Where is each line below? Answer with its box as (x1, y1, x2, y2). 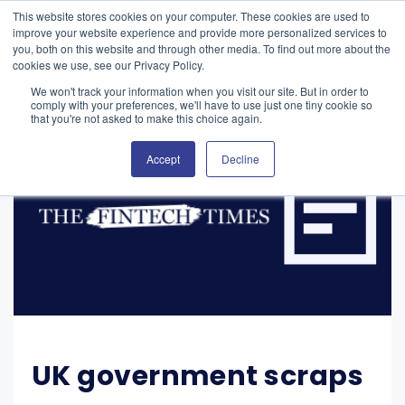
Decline (221, 151, 259, 166)
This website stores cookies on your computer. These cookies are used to (13, 8, 370, 24)
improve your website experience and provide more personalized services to (13, 24, 387, 40)
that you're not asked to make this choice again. (31, 110, 262, 126)
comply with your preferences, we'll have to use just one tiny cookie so (31, 97, 372, 112)
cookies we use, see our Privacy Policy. (13, 57, 204, 72)
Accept (146, 151, 180, 166)
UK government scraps (32, 356, 364, 395)
